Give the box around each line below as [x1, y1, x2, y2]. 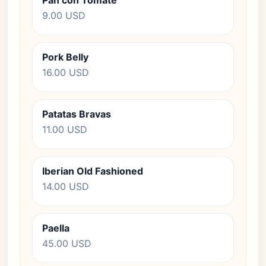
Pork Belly [42, 51, 88, 63]
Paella [42, 222, 69, 234]
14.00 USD [42, 180, 89, 192]
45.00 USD [42, 237, 91, 249]
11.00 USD [42, 123, 87, 135]
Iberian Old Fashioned [42, 165, 143, 177]
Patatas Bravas [42, 108, 111, 120]
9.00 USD [42, 9, 85, 21]
